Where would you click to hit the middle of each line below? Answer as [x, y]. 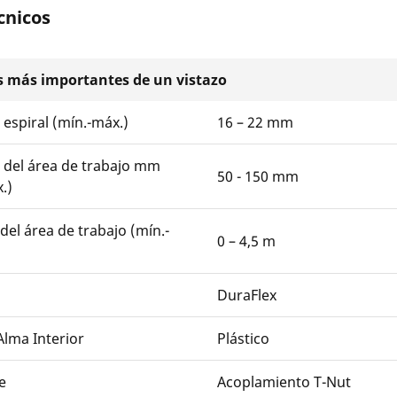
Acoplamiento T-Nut [284, 382]
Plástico [243, 339]
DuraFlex [247, 296]
